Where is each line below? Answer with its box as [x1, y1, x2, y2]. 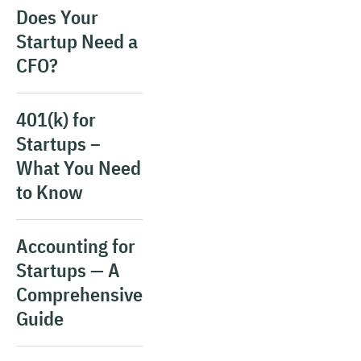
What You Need [16, 155, 141, 180]
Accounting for [16, 233, 135, 259]
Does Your [16, 4, 98, 30]
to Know [16, 179, 83, 205]
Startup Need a [16, 28, 138, 54]
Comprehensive [16, 281, 143, 307]
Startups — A [16, 257, 120, 283]
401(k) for [16, 106, 96, 132]
